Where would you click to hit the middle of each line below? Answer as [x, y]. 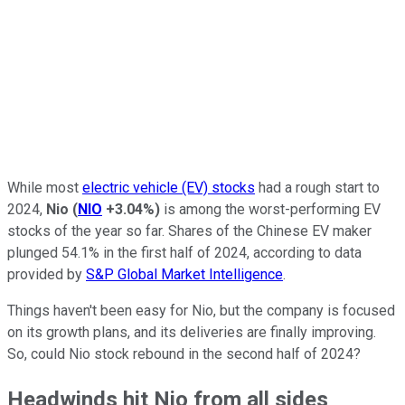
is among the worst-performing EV [270, 209]
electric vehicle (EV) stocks [169, 187]
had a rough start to [317, 187]
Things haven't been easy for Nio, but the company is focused [201, 310]
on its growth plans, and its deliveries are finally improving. [192, 332]
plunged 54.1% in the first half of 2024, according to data [184, 252]
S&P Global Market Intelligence [184, 274]
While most [45, 187]
